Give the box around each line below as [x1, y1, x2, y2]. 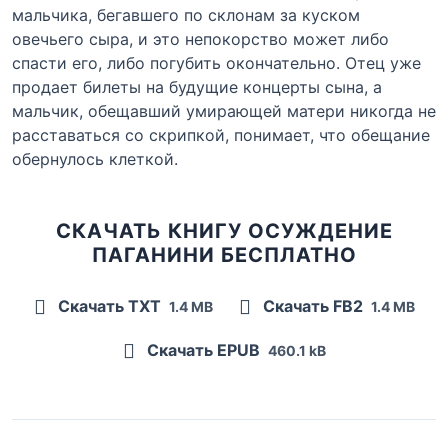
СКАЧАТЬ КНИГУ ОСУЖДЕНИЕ [55, 218, 393, 243]
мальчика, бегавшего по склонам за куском [12, 4, 360, 25]
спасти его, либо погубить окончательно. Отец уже [12, 52, 421, 73]
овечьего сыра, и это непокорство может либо [12, 28, 389, 49]
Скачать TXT [53, 295, 165, 316]
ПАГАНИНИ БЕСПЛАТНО [91, 242, 357, 267]
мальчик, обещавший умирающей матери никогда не [12, 100, 436, 121]
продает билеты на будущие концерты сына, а [12, 76, 382, 97]
